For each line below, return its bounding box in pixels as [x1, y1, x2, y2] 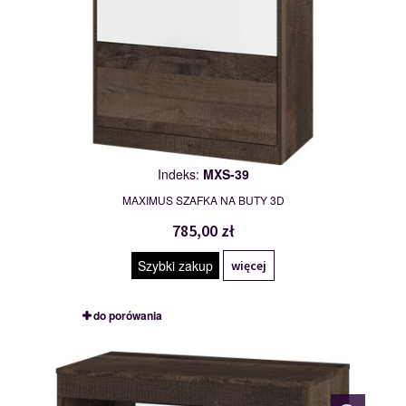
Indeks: [157, 165, 203, 184]
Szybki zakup [138, 256, 213, 275]
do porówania [92, 307, 162, 324]
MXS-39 [202, 165, 249, 184]
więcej [231, 257, 266, 275]
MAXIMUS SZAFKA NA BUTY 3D [121, 192, 285, 208]
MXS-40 [92, 342, 132, 359]
